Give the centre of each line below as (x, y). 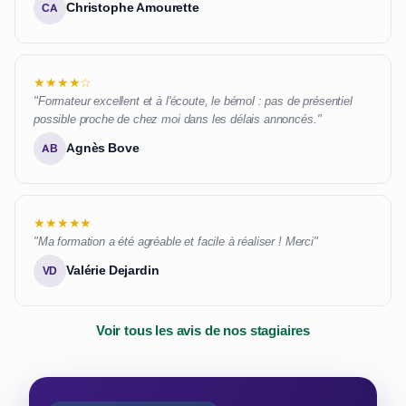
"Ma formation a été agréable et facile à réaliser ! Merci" (176, 242)
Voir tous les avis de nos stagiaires (203, 331)
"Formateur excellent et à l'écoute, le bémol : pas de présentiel (193, 101)
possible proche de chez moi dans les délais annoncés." (178, 120)
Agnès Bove (103, 148)
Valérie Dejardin (113, 271)
